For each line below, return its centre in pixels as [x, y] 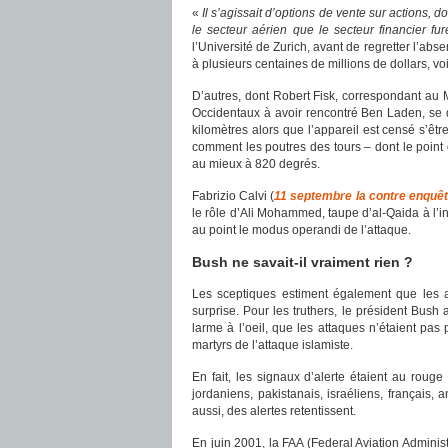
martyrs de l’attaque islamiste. [272, 345]
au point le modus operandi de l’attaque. [301, 230]
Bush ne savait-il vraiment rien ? [302, 262]
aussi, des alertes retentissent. [274, 411]
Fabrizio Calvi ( [233, 196]
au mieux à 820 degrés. [256, 164]
